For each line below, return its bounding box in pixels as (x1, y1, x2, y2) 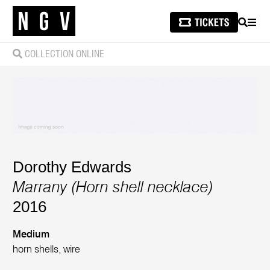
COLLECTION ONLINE (22, 49, 105, 59)
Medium (13, 229, 50, 240)
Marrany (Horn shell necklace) (13, 180, 214, 196)
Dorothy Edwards (13, 157, 132, 176)
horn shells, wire (13, 244, 81, 255)
